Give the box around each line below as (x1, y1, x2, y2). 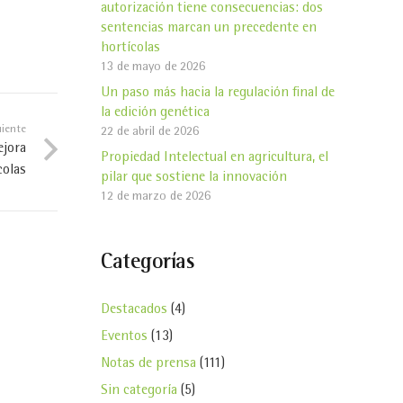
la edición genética (101, 105, 210, 121)
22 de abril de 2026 (101, 125, 199, 139)
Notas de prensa (101, 356, 196, 372)
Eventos (101, 329, 148, 345)
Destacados (101, 302, 167, 318)
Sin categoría (101, 383, 177, 399)
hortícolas (101, 40, 160, 56)
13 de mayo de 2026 (101, 60, 205, 74)
